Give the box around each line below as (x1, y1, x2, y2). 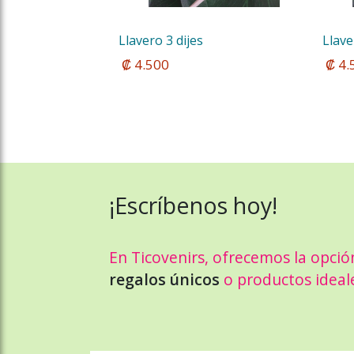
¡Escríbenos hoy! (109, 190, 277, 220)
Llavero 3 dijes (119, 32, 203, 49)
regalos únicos (109, 269, 220, 290)
